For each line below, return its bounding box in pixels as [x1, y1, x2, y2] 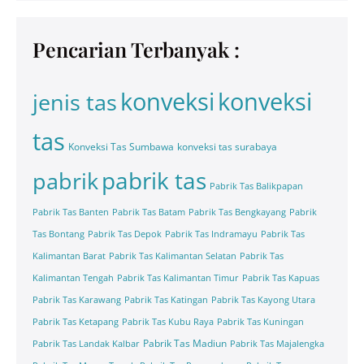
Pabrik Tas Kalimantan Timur [117, 272, 239, 284]
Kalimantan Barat [32, 250, 106, 262]
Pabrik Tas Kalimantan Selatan [109, 250, 236, 262]
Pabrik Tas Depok [88, 228, 162, 240]
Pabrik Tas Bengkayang [188, 206, 286, 218]
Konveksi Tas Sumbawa [68, 140, 174, 154]
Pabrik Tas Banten [32, 206, 109, 218]
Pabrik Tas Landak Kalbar [32, 338, 140, 349]
